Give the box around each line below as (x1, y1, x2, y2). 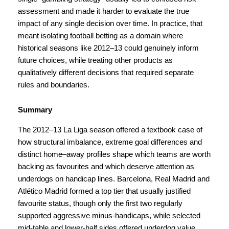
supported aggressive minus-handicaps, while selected (18, 211, 200, 220)
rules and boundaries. (18, 80, 89, 89)
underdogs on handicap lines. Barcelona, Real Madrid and (18, 174, 210, 183)
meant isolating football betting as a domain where (18, 31, 183, 40)
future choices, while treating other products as (18, 56, 173, 64)
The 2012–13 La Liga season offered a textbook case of (18, 125, 202, 134)
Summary (18, 106, 52, 114)
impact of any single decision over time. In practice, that (18, 19, 202, 28)
